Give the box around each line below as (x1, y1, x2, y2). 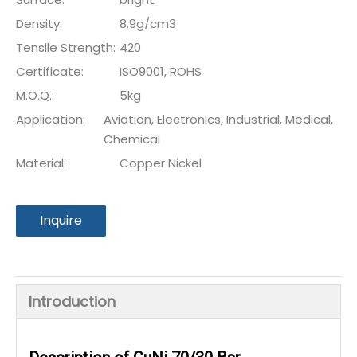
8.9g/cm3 (120, 15, 176, 32)
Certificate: (16, 63, 84, 80)
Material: (16, 155, 66, 171)
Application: (16, 111, 85, 127)
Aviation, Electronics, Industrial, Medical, (104, 111, 333, 127)
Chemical (104, 131, 160, 147)
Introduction (29, 292, 116, 312)
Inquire (40, 211, 82, 229)
